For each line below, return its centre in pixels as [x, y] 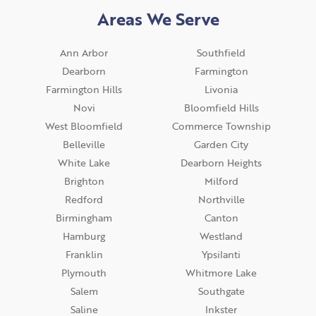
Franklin [84, 255]
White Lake [84, 163]
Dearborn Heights [221, 163]
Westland [221, 236]
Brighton [84, 181]
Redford [84, 200]
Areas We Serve [158, 19]
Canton [221, 218]
